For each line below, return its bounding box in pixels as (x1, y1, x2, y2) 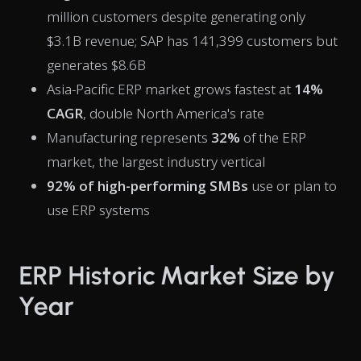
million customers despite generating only (47, 7, 305, 26)
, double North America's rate (83, 104, 264, 122)
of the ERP (240, 128, 306, 147)
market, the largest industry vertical (47, 152, 265, 171)
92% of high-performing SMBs (47, 176, 248, 195)
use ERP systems (47, 201, 150, 219)
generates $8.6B (47, 56, 146, 74)
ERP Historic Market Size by (19, 260, 335, 291)
